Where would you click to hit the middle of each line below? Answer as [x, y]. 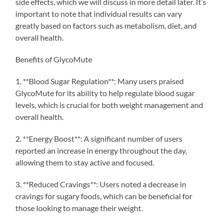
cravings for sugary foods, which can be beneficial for [104, 196]
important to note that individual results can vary [99, 13]
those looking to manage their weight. [79, 208]
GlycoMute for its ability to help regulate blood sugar [105, 93]
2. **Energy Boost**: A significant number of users [99, 138]
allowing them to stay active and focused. [85, 162]
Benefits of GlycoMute [54, 59]
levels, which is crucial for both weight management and [110, 105]
